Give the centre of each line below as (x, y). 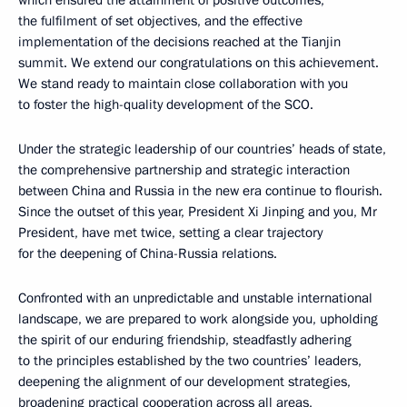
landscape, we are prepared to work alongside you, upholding (198, 319)
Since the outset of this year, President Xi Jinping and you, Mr (198, 212)
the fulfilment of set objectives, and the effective (160, 21)
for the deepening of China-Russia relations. (148, 253)
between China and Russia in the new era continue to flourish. (200, 191)
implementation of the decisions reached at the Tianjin (179, 42)
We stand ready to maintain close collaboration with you (183, 84)
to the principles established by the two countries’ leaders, (190, 361)
